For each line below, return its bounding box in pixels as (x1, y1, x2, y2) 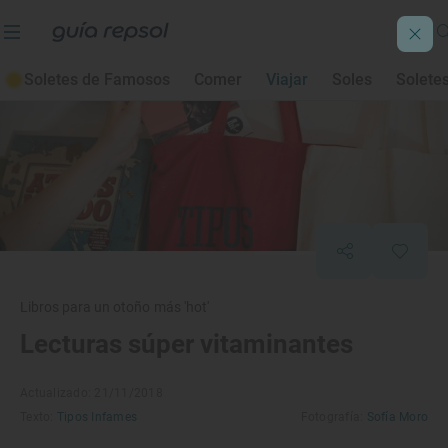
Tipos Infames (56, 410, 137, 424)
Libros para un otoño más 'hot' (20, 299, 209, 315)
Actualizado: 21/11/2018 (20, 386, 163, 400)
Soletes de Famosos (24, 70, 170, 89)
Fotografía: (300, 410, 367, 424)
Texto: (20, 410, 57, 424)
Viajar (266, 70, 308, 89)
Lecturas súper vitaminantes (20, 329, 353, 359)
